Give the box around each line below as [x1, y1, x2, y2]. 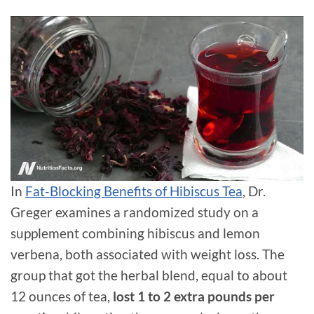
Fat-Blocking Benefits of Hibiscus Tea [25, 183, 243, 200]
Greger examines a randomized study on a [11, 204, 259, 221]
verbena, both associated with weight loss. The [11, 246, 285, 263]
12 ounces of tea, [11, 288, 113, 305]
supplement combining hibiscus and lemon [11, 225, 260, 242]
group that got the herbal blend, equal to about [11, 267, 287, 284]
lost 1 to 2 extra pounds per [113, 288, 275, 305]
